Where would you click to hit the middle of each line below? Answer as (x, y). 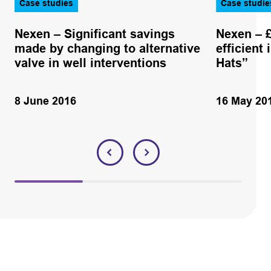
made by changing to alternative (107, 48)
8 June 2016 (45, 101)
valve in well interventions (90, 63)
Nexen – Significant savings (94, 34)
